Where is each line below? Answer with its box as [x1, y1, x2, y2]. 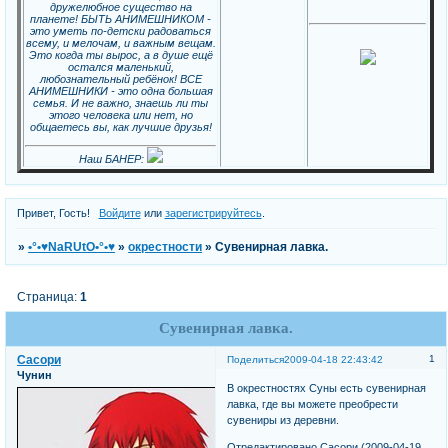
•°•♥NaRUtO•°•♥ [28, 240, 116, 255]
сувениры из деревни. [227, 414, 340, 427]
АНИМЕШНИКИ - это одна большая [28, 84, 213, 97]
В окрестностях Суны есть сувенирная [227, 382, 427, 395]
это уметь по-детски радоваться [30, 24, 212, 37]
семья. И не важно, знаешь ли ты [33, 96, 209, 109]
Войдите [98, 207, 141, 220]
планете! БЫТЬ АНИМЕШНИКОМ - [30, 12, 212, 25]
